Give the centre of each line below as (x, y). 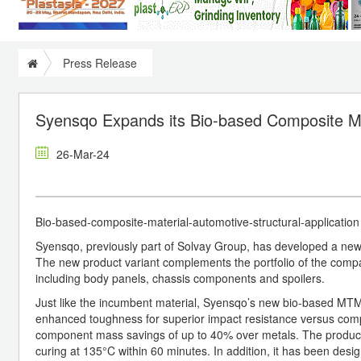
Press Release (100, 62)
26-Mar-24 (83, 154)
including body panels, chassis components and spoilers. (182, 278)
